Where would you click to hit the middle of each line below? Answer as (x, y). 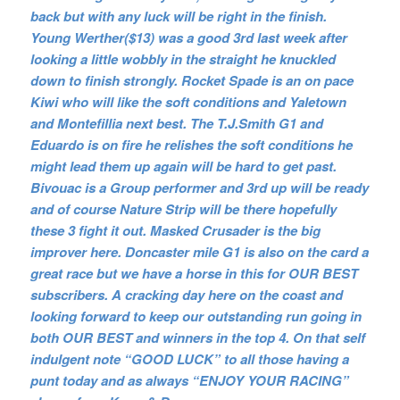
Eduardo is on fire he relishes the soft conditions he (191, 144)
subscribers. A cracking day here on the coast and (186, 294)
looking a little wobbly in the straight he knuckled (183, 58)
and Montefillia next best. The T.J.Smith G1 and (176, 123)
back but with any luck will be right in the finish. (178, 16)
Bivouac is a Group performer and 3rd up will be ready (199, 187)
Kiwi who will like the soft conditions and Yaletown (188, 101)
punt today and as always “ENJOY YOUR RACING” (189, 380)
